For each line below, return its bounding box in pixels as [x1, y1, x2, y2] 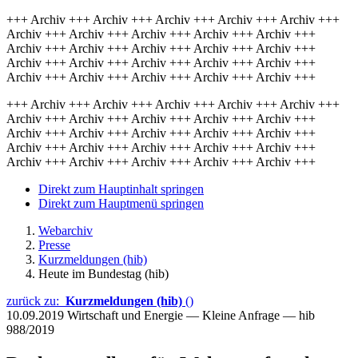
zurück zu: [6, 294, 66, 308]
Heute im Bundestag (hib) [38, 267, 169, 280]
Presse [38, 238, 70, 252]
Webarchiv [38, 224, 93, 237]
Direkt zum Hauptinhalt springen [38, 182, 204, 196]
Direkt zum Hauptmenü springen [38, 197, 204, 210]
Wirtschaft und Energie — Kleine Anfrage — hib [67, 308, 315, 322]
